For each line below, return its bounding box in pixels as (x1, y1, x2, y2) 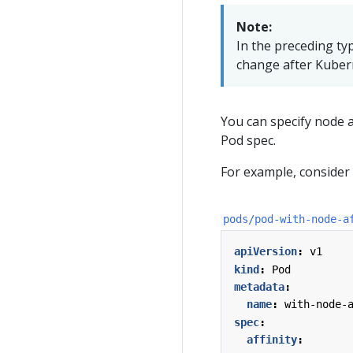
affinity (247, 333, 297, 347)
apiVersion (234, 245, 297, 258)
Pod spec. (221, 131, 276, 149)
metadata (234, 280, 284, 293)
